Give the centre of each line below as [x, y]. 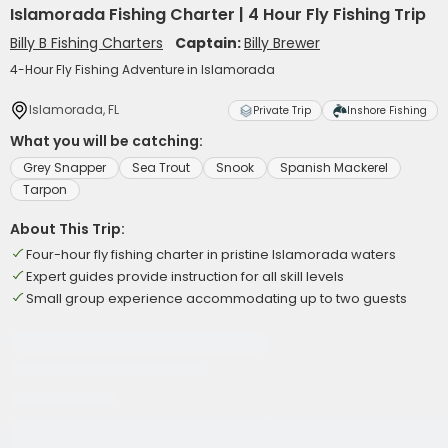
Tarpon [45, 189]
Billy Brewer [282, 43]
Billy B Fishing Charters [86, 43]
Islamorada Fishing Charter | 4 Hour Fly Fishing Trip [218, 14]
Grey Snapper [64, 167]
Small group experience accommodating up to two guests [216, 298]
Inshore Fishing [387, 110]
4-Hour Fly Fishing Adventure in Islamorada [142, 69]
